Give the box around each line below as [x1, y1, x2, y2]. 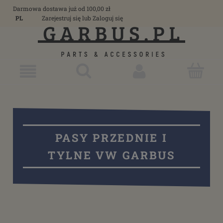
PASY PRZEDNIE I [55, 130, 168, 145]
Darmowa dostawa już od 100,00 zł [13, 4, 111, 12]
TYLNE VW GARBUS [47, 148, 176, 162]
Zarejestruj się [42, 14, 81, 22]
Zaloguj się [93, 14, 123, 22]
